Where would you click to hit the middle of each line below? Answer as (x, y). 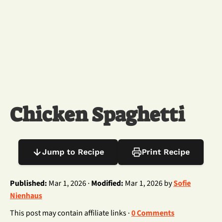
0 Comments (153, 213)
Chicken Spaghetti (97, 115)
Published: (28, 183)
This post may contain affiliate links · (71, 213)
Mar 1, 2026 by (148, 183)
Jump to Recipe (73, 152)
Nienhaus (26, 196)
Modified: (107, 183)
